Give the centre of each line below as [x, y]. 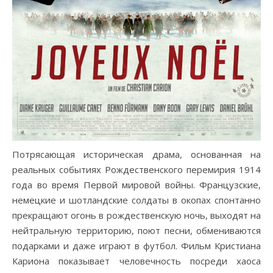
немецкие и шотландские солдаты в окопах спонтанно [136, 200]
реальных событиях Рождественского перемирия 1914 [136, 169]
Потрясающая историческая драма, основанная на [136, 154]
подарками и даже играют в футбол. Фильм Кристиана [136, 245]
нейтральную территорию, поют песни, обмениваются [136, 230]
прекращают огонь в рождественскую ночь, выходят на [136, 215]
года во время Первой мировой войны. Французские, [136, 184]
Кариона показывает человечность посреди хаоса [136, 261]
